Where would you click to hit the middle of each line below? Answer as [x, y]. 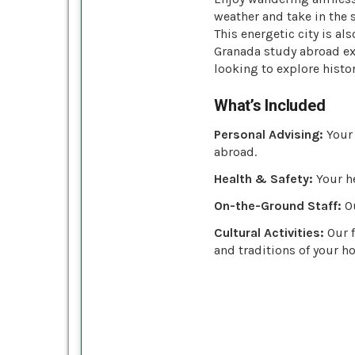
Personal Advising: [269, 134]
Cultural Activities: [269, 232]
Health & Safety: [263, 178]
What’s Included [270, 105]
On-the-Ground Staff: [278, 205]
